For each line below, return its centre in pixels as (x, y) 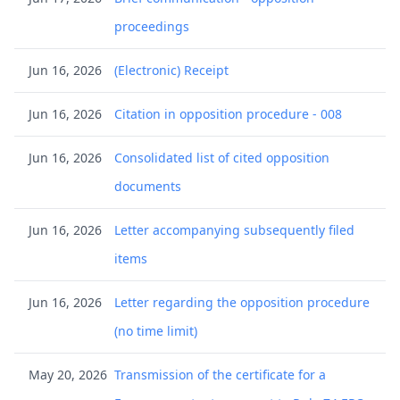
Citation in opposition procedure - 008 (228, 114)
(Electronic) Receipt (171, 70)
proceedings (152, 26)
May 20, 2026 (68, 375)
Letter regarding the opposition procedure (242, 302)
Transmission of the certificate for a (220, 375)
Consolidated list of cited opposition (222, 158)
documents (148, 186)
